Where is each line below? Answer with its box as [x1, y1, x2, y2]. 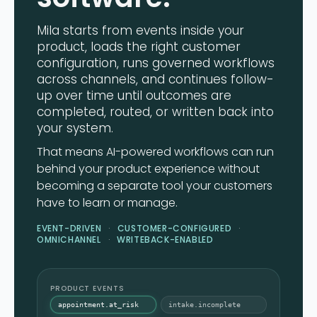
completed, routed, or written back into [37, 103, 274, 121]
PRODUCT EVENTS [50, 283, 125, 294]
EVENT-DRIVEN [37, 222, 102, 235]
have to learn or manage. [37, 195, 178, 212]
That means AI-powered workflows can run [37, 144, 274, 161]
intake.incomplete [168, 301, 241, 309]
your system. [37, 120, 113, 137]
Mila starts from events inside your [37, 22, 244, 40]
